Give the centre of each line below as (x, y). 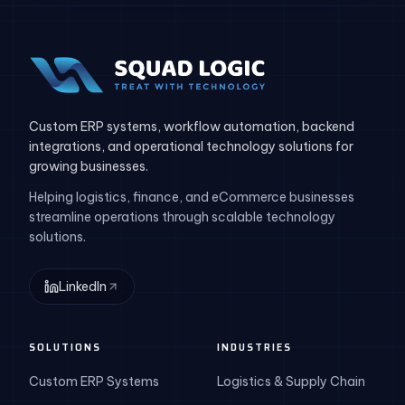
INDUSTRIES (254, 348)
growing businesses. (89, 166)
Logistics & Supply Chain (291, 381)
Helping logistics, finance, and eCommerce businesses (192, 197)
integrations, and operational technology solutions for (191, 146)
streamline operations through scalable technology (182, 217)
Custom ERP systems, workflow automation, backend (192, 127)
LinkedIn (83, 287)
